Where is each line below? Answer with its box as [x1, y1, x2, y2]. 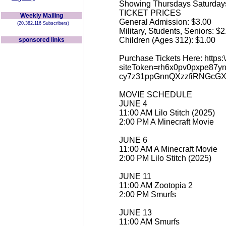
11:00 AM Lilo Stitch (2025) [119, 108, 215, 117]
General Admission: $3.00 [119, 18, 211, 26]
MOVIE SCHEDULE [119, 90, 192, 99]
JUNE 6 [119, 136, 147, 144]
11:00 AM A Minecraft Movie [119, 145, 217, 153]
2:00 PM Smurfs [119, 190, 176, 199]
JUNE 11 [119, 172, 151, 181]
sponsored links [18, 36, 65, 43]
